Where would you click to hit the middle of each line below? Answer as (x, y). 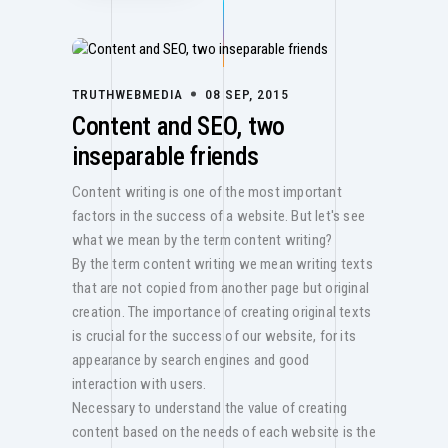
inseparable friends (165, 157)
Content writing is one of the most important (207, 192)
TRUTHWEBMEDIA (127, 94)
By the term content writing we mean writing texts (222, 264)
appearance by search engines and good (191, 360)
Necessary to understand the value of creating (209, 408)
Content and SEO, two (178, 127)
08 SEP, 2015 (247, 94)
